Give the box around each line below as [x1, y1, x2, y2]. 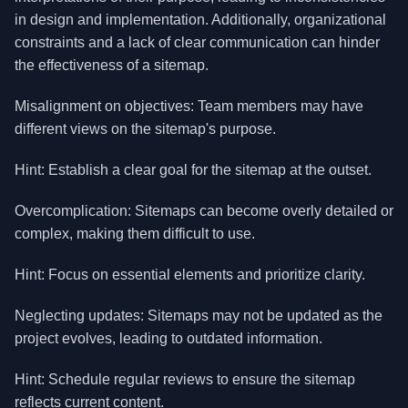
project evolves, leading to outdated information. [15, 331, 322, 346]
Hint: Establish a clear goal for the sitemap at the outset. [15, 162, 372, 178]
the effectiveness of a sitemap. [15, 57, 209, 73]
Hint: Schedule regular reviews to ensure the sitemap [15, 372, 355, 387]
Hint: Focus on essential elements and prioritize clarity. [15, 267, 365, 282]
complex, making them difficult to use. [15, 226, 255, 241]
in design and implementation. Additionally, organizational [15, 12, 386, 27]
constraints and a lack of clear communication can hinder [15, 35, 380, 50]
